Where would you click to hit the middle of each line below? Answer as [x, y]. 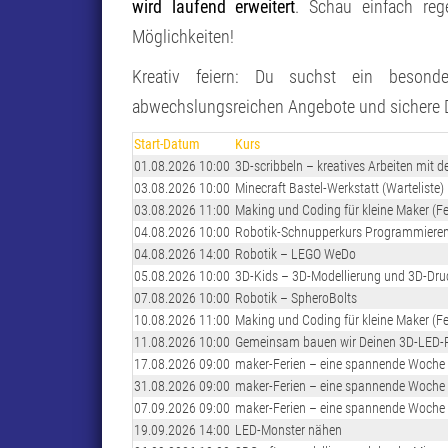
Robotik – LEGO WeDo [295, 253]
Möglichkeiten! [183, 36]
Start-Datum [167, 143]
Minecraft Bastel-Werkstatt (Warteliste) [339, 187]
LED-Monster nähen [288, 429]
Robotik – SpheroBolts [296, 297]
